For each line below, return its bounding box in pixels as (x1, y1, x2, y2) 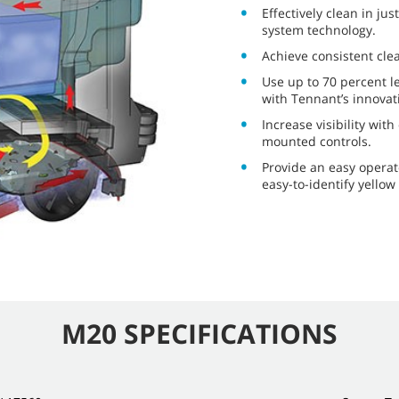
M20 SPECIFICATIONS (61, 315, 338, 352)
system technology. (262, 21, 376, 39)
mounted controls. (262, 133, 371, 151)
